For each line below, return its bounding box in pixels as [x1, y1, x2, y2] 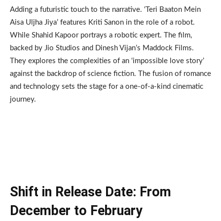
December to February [10, 203, 143, 219]
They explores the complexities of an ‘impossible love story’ [10, 57, 204, 65]
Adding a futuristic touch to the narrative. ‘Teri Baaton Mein [10, 6, 201, 14]
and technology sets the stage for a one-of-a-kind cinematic [10, 83, 203, 91]
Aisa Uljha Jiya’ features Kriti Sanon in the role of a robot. [10, 19, 195, 27]
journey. [10, 96, 36, 104]
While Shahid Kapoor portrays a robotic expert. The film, [10, 32, 192, 39]
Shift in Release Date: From [10, 184, 171, 200]
